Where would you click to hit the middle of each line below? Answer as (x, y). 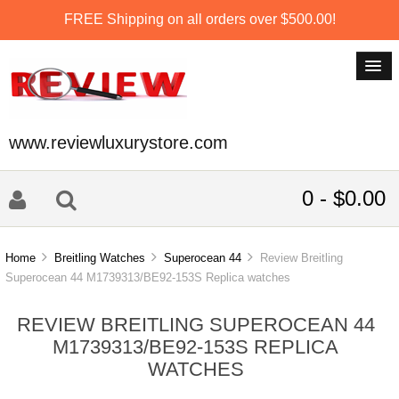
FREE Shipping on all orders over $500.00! (199, 19)
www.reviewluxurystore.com (118, 142)
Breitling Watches (100, 258)
